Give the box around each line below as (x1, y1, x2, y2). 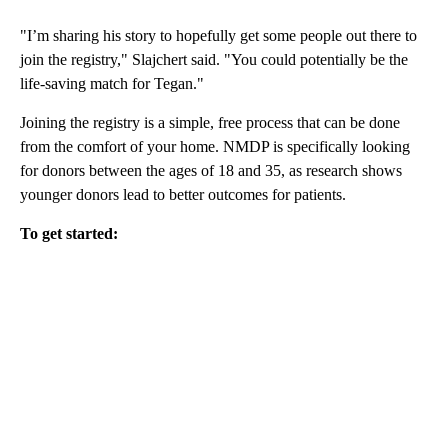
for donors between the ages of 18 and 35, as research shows (20, 161, 402, 179)
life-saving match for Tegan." (20, 74, 204, 92)
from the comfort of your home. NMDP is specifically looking (20, 137, 410, 155)
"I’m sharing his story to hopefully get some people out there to (20, 26, 417, 44)
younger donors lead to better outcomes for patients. (20, 185, 346, 203)
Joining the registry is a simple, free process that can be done (20, 113, 400, 131)
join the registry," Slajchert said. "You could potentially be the (20, 50, 408, 68)
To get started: (20, 224, 118, 242)
